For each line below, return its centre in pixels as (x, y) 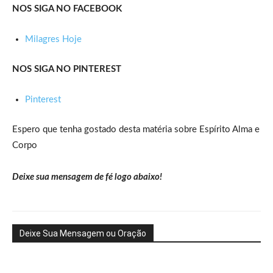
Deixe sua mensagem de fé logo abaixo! (87, 177)
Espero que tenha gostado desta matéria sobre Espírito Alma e (136, 129)
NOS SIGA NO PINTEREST (67, 69)
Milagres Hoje (53, 39)
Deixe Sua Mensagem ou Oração (83, 233)
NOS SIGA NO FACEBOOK (67, 9)
